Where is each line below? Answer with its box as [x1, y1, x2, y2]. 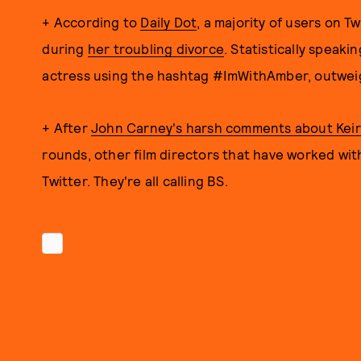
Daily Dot [140, 14, 197, 30]
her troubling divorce [87, 40, 224, 56]
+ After [42, 119, 91, 135]
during [42, 40, 88, 56]
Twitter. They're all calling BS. [42, 172, 228, 189]
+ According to [42, 14, 141, 30]
